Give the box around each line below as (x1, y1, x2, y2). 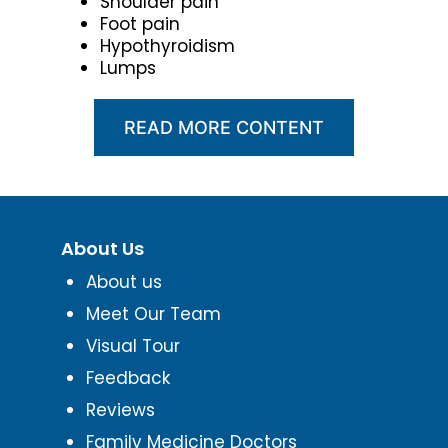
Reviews (85, 397, 155, 422)
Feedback (85, 365, 170, 390)
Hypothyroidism (100, 33, 235, 58)
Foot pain (100, 11, 180, 36)
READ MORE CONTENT (124, 116, 324, 138)
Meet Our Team (85, 301, 221, 326)
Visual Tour (85, 333, 180, 358)
